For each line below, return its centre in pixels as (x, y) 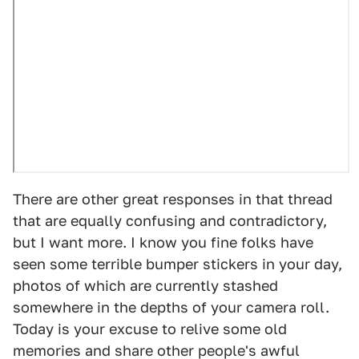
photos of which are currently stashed (145, 285)
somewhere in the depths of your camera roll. (171, 307)
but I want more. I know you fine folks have (163, 242)
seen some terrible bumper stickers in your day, (177, 264)
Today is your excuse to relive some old (150, 329)
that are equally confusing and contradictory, (170, 220)
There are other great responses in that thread (173, 199)
